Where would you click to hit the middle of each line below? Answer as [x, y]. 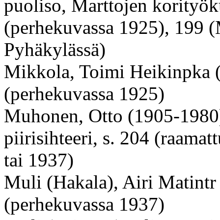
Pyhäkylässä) [55, 49]
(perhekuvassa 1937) [84, 204]
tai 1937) [39, 160]
